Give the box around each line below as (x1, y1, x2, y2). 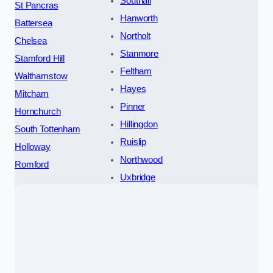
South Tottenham (15, 124, 80, 134)
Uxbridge (120, 172, 155, 182)
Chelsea (15, 35, 47, 46)
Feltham (120, 66, 152, 76)
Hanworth (120, 13, 158, 23)
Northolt (120, 30, 151, 41)
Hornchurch (15, 106, 61, 116)
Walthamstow (15, 71, 68, 81)
